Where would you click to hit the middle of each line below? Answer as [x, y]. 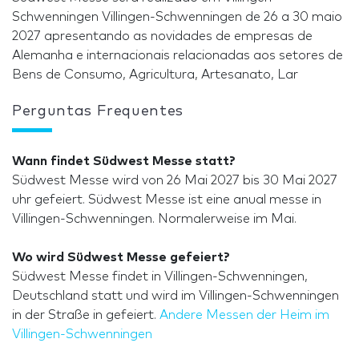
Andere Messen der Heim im [244, 315]
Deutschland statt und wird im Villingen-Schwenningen [175, 296]
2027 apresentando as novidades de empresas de [162, 36]
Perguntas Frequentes [98, 112]
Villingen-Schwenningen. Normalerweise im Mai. [154, 219]
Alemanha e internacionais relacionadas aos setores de [177, 56]
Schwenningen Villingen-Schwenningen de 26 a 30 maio [177, 17]
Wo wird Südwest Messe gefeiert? [121, 258]
